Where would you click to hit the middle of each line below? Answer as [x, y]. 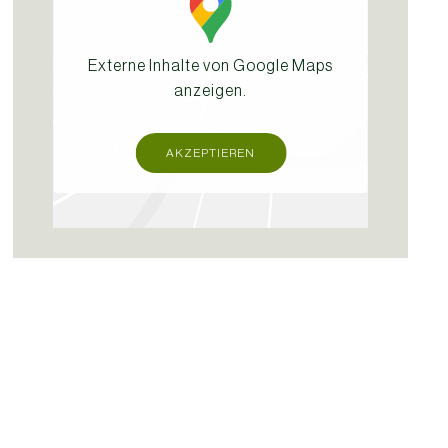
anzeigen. [211, 90]
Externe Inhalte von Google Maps [211, 65]
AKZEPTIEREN [211, 153]
